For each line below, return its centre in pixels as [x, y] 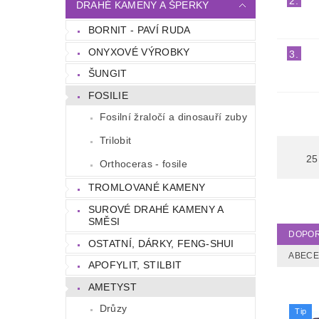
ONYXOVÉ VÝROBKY [139, 52]
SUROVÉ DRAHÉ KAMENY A [156, 210]
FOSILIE [108, 95]
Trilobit [115, 140]
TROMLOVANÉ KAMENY [147, 188]
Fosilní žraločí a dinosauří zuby [173, 116]
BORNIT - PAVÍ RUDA [139, 30]
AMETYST [113, 287]
